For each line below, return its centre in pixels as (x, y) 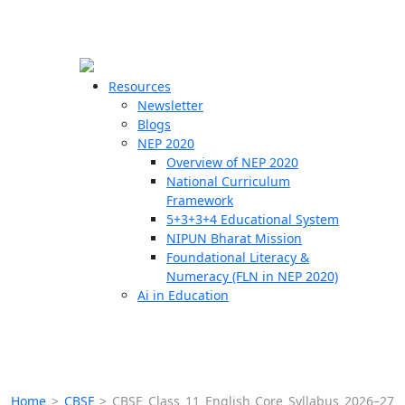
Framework (200, 200)
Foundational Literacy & (238, 257)
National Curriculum (228, 181)
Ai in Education (183, 295)
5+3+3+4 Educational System (253, 219)
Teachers (44, 168)
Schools (38, 137)
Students (42, 199)
